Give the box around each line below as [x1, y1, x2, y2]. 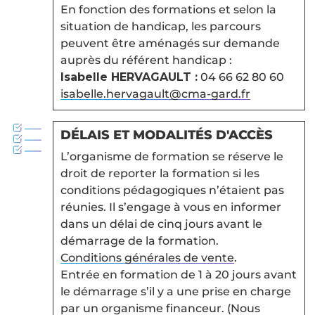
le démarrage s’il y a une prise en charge [60, 285, 291, 299]
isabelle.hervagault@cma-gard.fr [60, 87, 250, 101]
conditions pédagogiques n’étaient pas [60, 184, 284, 198]
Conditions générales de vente [60, 251, 234, 265]
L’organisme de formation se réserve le [60, 150, 283, 164]
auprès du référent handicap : [60, 53, 232, 67]
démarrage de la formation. [60, 234, 219, 248]
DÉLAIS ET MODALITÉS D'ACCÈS [60, 127, 273, 143]
